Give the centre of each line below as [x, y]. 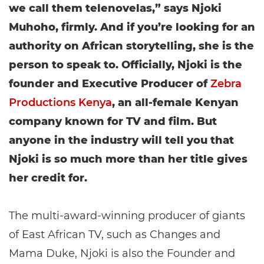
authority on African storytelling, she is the [131, 46]
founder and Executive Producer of [110, 84]
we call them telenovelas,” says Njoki [115, 8]
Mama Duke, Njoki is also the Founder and [122, 253]
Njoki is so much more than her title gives [128, 159]
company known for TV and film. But [113, 121]
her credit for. [48, 178]
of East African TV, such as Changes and [115, 235]
